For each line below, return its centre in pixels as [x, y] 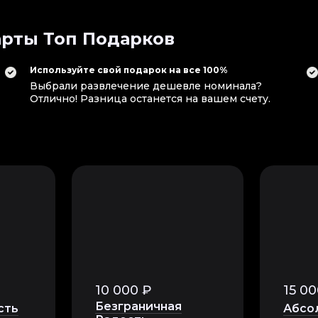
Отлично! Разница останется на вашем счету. [150, 99]
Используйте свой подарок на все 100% [129, 70]
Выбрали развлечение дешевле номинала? [146, 86]
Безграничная [138, 306]
